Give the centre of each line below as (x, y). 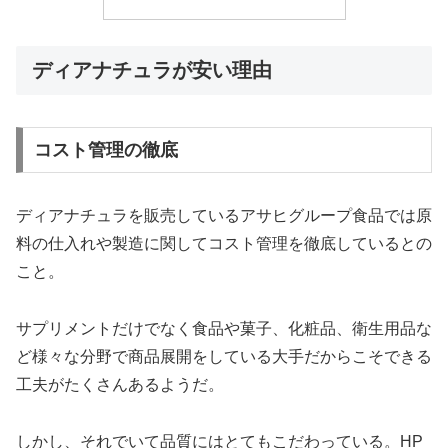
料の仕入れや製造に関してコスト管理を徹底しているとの (224, 244)
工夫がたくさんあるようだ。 (120, 384)
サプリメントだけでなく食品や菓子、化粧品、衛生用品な (224, 328)
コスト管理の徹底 (105, 150)
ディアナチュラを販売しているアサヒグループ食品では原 (224, 216)
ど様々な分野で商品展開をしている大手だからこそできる (224, 356)
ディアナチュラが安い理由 (152, 69)
